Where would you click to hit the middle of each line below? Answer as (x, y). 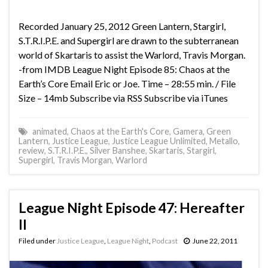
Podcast (165, 240)
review (31, 150)
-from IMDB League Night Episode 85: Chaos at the (124, 69)
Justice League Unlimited (159, 141)
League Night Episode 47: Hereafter (132, 207)
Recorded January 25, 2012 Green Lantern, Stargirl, (122, 26)
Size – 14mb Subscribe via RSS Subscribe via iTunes (123, 98)
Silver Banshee (118, 150)
